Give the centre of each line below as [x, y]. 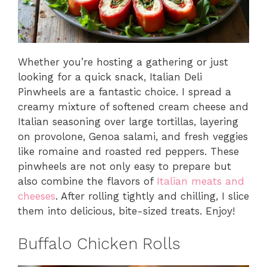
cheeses [37, 196]
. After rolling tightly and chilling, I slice [152, 196]
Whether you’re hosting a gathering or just [123, 62]
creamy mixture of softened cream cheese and [133, 107]
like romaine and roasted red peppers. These [128, 152]
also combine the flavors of [87, 181]
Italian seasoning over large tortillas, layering [128, 122]
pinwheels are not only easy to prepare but [125, 167]
